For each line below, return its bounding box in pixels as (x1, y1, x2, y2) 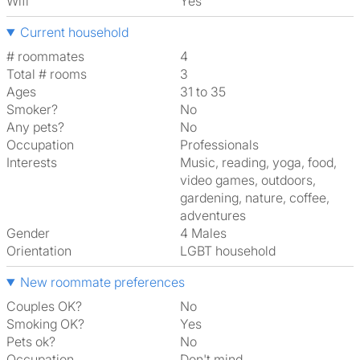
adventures (180, 207, 246, 223)
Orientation (6, 243, 72, 259)
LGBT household (187, 243, 276, 259)
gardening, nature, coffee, (180, 190, 329, 206)
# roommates (6, 48, 84, 64)
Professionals (188, 137, 259, 153)
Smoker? (6, 101, 58, 117)
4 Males (188, 225, 227, 241)
